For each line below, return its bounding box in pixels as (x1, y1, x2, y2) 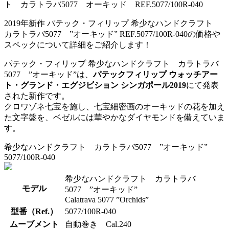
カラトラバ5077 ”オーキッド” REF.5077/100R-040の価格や (4, 30, 220, 39)
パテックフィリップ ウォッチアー (93, 70, 218, 79)
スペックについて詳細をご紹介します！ (4, 40, 151, 50)
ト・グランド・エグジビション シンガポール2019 (4, 81, 186, 90)
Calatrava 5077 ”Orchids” (65, 195, 149, 204)
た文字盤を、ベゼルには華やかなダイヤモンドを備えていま (4, 113, 225, 122)
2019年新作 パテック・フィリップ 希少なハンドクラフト (4, 19, 221, 28)
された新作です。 (4, 91, 70, 101)
